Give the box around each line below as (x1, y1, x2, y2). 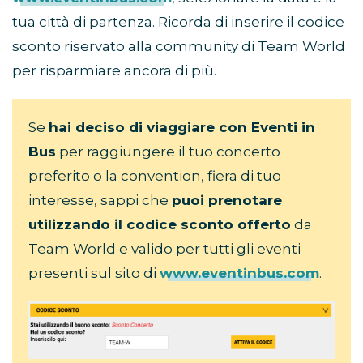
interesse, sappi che (28, 191, 172, 208)
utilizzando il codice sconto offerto (28, 216, 291, 233)
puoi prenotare (172, 191, 282, 208)
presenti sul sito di (28, 264, 160, 281)
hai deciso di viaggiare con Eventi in (49, 118, 315, 135)
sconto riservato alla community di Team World (12, 37, 345, 54)
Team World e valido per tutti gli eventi (28, 240, 301, 257)
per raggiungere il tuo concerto (56, 143, 280, 160)
